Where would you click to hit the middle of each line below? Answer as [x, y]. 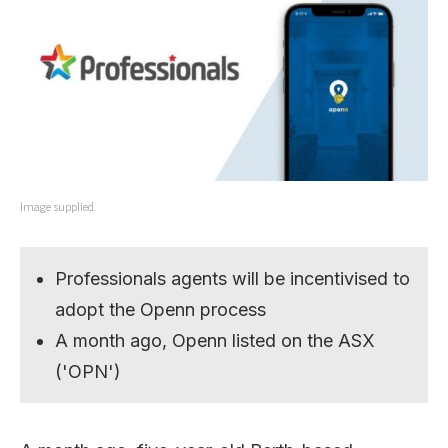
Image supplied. [58, 205]
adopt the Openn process [161, 309]
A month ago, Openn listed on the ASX [215, 340]
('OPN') [88, 371]
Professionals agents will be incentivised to [233, 278]
